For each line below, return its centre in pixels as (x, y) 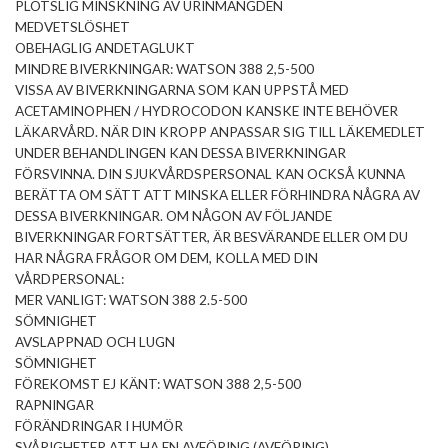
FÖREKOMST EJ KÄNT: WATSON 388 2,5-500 (158, 384)
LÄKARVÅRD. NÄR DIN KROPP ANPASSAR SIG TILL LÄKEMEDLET (220, 132)
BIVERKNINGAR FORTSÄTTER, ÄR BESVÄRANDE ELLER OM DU (211, 237)
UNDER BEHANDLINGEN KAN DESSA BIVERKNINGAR (180, 153)
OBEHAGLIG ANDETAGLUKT (105, 48)
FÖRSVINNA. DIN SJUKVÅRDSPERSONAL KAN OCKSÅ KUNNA (210, 174)
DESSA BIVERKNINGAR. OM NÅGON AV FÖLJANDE (173, 216)
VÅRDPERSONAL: (69, 279)
